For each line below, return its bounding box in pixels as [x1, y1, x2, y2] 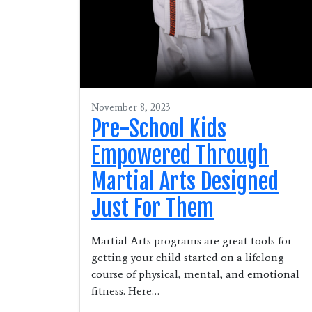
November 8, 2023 [91, 101, 171, 114]
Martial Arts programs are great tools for [91, 233, 292, 247]
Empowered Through [91, 141, 269, 169]
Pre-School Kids [91, 114, 226, 143]
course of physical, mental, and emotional [91, 267, 299, 281]
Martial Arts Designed [91, 167, 279, 196]
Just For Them [91, 194, 214, 222]
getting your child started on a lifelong [91, 250, 284, 264]
